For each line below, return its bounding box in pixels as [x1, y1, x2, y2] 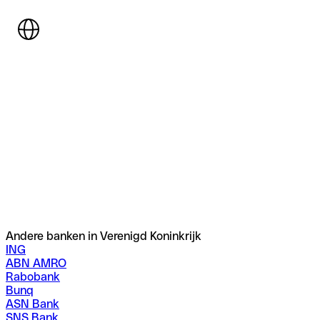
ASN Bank [6, 297, 59, 311]
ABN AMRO [6, 256, 66, 271]
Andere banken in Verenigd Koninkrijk [6, 229, 201, 244]
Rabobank [6, 270, 60, 284]
